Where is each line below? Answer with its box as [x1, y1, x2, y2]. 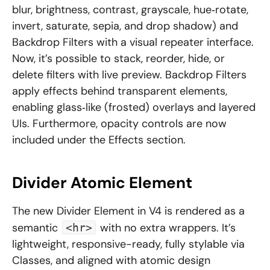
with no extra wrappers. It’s [97, 221, 236, 236]
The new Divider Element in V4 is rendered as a [12, 204, 245, 219]
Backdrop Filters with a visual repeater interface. [12, 35, 254, 50]
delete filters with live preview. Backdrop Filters [12, 67, 246, 83]
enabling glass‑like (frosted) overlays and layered [12, 100, 256, 115]
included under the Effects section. [12, 133, 186, 148]
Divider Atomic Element [12, 172, 192, 193]
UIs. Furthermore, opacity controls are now [12, 116, 227, 131]
